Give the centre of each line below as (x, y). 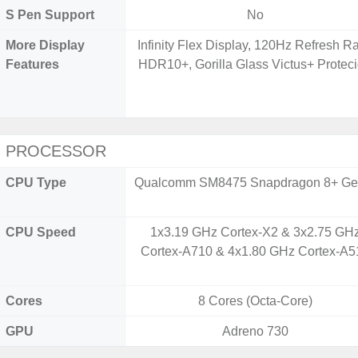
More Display (45, 45)
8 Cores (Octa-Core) (255, 301)
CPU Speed (41, 232)
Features (32, 64)
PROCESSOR (56, 151)
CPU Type (36, 183)
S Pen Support (50, 15)
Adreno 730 (255, 331)
